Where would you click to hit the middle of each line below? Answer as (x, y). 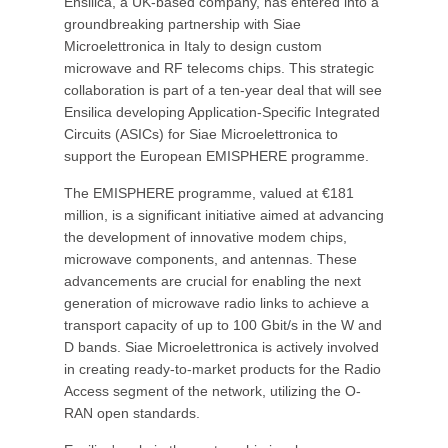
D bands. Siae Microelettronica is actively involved (221, 347)
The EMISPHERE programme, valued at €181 (209, 193)
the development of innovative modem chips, (205, 237)
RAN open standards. (132, 413)
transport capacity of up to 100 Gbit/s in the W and (223, 325)
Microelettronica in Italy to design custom (193, 46)
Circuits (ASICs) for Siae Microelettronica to (201, 134)
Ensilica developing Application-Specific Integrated (222, 112)
